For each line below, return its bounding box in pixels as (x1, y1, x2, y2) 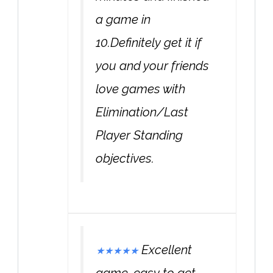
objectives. (96, 151, 154, 166)
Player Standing (96, 127, 183, 143)
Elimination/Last (96, 104, 188, 119)
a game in (96, 12, 151, 27)
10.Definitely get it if (96, 35, 202, 50)
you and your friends (96, 58, 209, 73)
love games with (96, 81, 185, 96)
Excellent (141, 243, 192, 258)
